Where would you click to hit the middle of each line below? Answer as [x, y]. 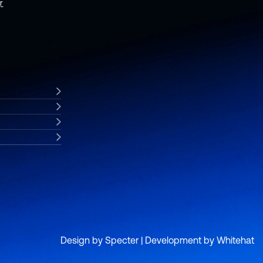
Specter [122, 240]
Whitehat [235, 240]
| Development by [178, 240]
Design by [83, 240]
